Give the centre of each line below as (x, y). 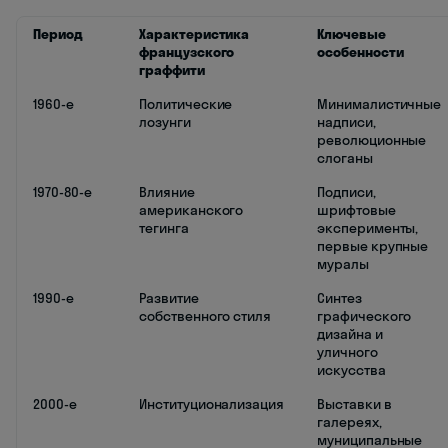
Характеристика (194, 34)
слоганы (345, 158)
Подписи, (346, 192)
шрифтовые (356, 210)
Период (58, 34)
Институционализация (212, 404)
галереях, (349, 422)
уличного (347, 352)
